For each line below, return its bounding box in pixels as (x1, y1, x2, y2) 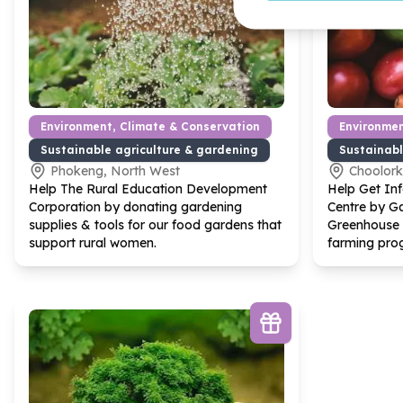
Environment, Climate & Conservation (40, 120, 260, 133)
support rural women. (29, 235, 157, 251)
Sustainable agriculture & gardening (40, 143, 258, 157)
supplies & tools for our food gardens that (29, 217, 282, 233)
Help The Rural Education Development (29, 181, 267, 197)
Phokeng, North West (50, 163, 180, 179)
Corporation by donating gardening (29, 199, 242, 215)
